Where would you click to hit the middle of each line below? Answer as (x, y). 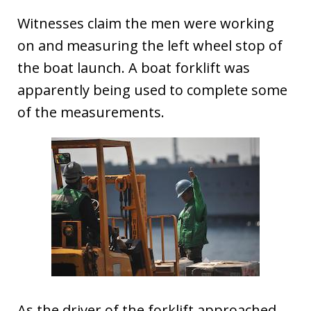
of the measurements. (91, 112)
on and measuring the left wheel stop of (150, 45)
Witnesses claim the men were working (146, 23)
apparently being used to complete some (152, 90)
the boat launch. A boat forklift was (134, 68)
